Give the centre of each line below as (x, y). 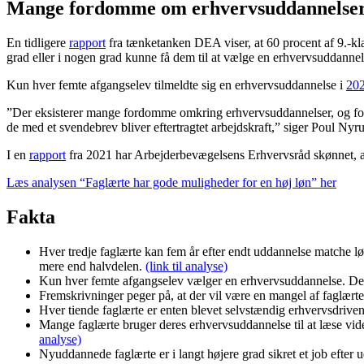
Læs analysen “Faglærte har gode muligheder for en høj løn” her (171, 183)
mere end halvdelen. (92, 266)
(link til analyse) (186, 266)
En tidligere (38, 43)
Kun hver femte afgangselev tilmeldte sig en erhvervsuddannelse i (176, 85)
